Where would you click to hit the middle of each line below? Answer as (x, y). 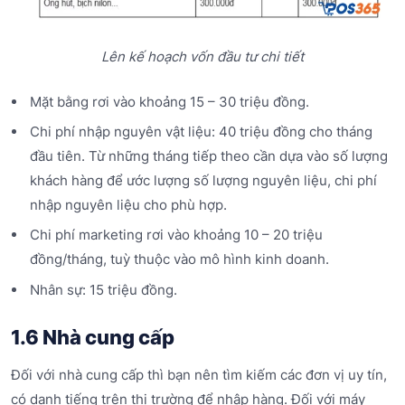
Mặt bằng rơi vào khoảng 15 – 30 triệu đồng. (169, 101)
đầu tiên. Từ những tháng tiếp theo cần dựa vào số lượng (208, 155)
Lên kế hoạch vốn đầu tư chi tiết (202, 57)
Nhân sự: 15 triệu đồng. (103, 289)
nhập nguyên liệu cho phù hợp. (128, 204)
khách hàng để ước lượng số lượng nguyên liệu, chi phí (203, 180)
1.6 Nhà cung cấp (93, 337)
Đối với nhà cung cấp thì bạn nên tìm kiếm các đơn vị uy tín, (199, 375)
